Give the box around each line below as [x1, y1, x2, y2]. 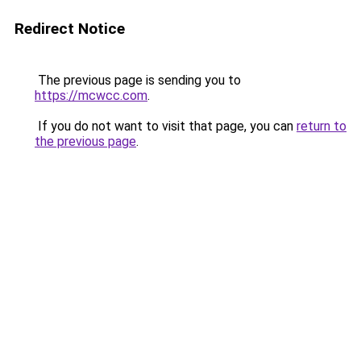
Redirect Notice [15, 19, 125, 38]
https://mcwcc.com [35, 88, 147, 103]
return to [297, 118, 346, 134]
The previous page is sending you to [35, 73, 241, 88]
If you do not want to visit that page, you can [35, 118, 297, 134]
